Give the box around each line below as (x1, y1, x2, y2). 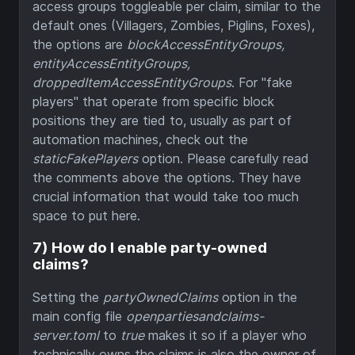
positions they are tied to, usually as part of (32, 112, 292, 128)
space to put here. (32, 207, 140, 223)
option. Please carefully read (138, 150, 309, 166)
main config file (32, 308, 126, 325)
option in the (218, 289, 297, 306)
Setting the (32, 289, 103, 306)
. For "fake (231, 74, 292, 90)
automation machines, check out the (32, 131, 248, 147)
